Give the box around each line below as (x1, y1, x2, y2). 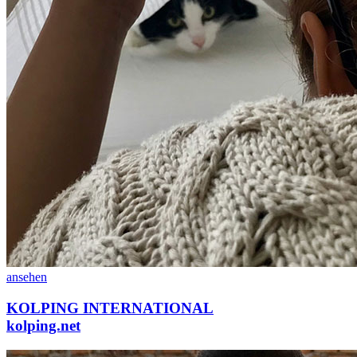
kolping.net (6, 316, 80, 334)
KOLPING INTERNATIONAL (6, 299, 214, 316)
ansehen (6, 270, 47, 284)
